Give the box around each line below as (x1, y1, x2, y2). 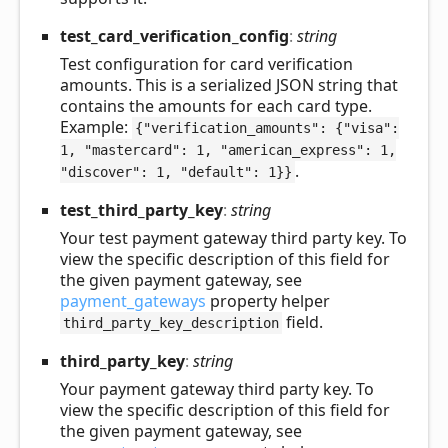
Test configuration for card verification (60, 53, 353, 76)
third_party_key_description (62, 315, 279, 332)
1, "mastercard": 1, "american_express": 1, (60, 142, 396, 159)
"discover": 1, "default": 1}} (60, 164, 292, 181)
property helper (206, 290, 330, 313)
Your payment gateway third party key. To (60, 378, 374, 401)
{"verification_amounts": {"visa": (134, 120, 399, 137)
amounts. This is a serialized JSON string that (60, 74, 398, 97)
